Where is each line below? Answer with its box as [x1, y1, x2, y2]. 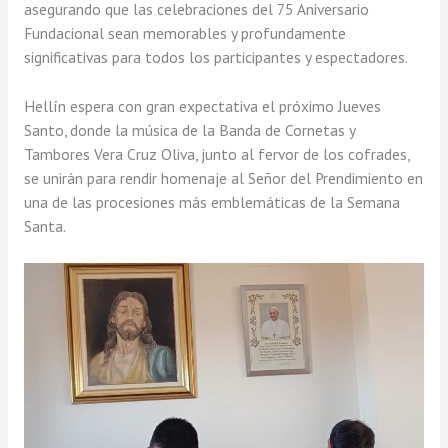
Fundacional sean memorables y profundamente [23, 23, 346, 44]
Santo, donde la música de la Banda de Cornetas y [23, 119, 355, 140]
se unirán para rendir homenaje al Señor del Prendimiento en [23, 167, 423, 188]
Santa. [23, 215, 66, 236]
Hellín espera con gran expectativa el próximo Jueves [23, 95, 381, 116]
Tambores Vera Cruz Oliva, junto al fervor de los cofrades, [23, 143, 409, 164]
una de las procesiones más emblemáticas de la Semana [23, 191, 400, 212]
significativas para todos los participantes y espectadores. [23, 47, 408, 68]
